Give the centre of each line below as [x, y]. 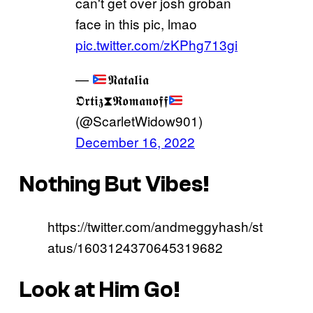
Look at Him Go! [100, 290]
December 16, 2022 [135, 142]
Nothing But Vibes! [115, 184]
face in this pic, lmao [136, 24]
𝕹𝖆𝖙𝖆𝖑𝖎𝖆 [128, 79]
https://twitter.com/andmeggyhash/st [155, 226]
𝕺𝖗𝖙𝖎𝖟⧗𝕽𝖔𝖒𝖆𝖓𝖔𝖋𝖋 [122, 100]
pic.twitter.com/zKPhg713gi [156, 45]
